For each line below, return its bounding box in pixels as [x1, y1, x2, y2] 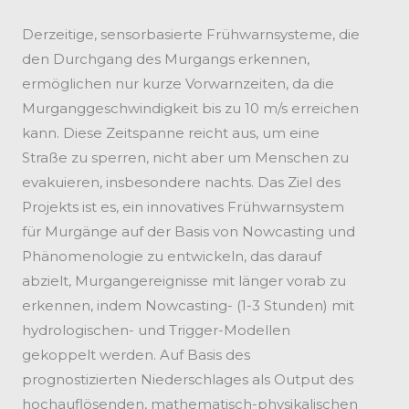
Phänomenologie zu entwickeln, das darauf [22, 247, 321, 266]
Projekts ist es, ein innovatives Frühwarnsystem [22, 198, 344, 216]
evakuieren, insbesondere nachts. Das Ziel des [22, 173, 341, 192]
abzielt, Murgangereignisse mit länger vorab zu [22, 272, 346, 290]
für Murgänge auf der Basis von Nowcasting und [22, 223, 355, 241]
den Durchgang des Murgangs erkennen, [22, 50, 309, 68]
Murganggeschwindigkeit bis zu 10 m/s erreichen [22, 100, 359, 118]
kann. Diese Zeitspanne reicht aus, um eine [22, 124, 320, 142]
